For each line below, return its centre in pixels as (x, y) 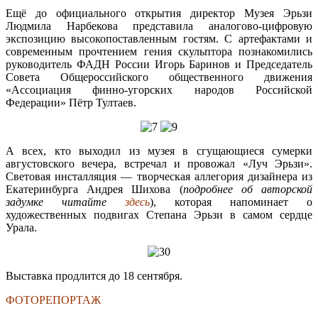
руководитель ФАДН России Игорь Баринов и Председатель (159, 64)
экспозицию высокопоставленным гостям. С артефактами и (159, 38)
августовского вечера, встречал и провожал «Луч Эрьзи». (159, 163)
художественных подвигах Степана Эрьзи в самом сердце (159, 214)
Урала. (21, 227)
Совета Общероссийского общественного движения (159, 77)
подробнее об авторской (248, 189)
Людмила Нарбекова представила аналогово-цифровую (159, 26)
